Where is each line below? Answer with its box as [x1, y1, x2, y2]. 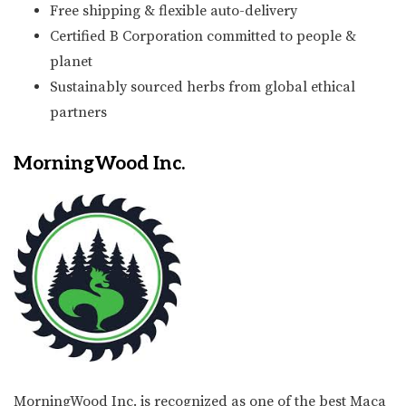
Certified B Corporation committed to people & [50, 26, 356, 45]
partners [50, 102, 107, 121]
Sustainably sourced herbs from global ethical [50, 77, 355, 96]
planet [50, 52, 92, 71]
